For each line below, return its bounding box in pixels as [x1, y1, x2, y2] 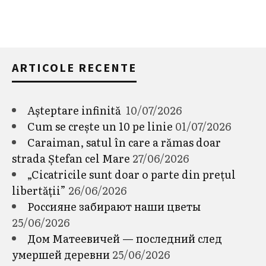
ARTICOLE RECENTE [12, 59, 137, 75]
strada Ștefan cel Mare [12, 150, 130, 166]
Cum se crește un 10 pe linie [27, 118, 173, 134]
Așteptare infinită [27, 102, 123, 118]
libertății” [12, 182, 66, 198]
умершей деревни [12, 246, 110, 262]
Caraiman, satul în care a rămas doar [27, 134, 221, 150]
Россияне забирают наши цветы [27, 198, 201, 214]
